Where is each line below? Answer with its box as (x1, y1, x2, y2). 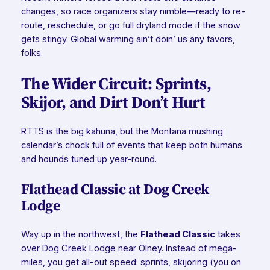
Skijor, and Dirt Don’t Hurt (20, 90, 206, 113)
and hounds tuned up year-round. (20, 154, 157, 165)
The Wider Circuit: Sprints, (20, 72, 212, 95)
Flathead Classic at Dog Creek (20, 179, 209, 199)
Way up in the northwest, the (20, 229, 140, 240)
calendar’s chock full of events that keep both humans (20, 140, 242, 151)
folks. (20, 47, 43, 58)
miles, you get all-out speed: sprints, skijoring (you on (20, 257, 241, 268)
